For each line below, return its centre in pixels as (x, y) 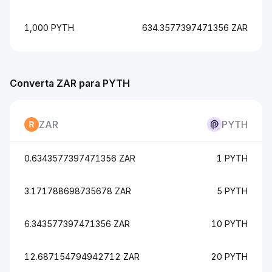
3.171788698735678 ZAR (78, 191)
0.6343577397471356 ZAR (80, 158)
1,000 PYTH (49, 28)
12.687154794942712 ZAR (82, 257)
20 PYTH (229, 257)
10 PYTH (229, 224)
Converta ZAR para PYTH (70, 83)
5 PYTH (232, 191)
